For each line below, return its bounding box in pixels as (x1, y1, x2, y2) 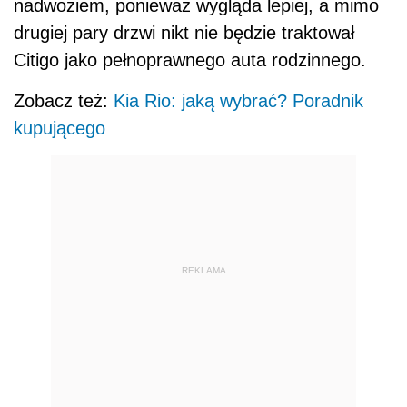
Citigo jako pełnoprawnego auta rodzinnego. (14, 49, 366, 70)
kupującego (14, 117, 105, 138)
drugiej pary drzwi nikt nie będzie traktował (14, 22, 354, 43)
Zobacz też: (14, 90, 114, 111)
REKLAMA (181, 265, 226, 276)
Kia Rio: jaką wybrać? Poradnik (114, 90, 363, 111)
